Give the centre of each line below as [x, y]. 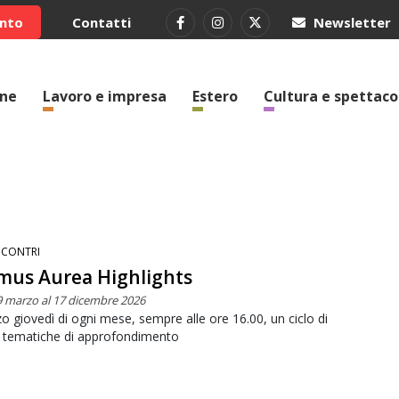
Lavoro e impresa [105, 96]
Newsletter [350, 22]
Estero [215, 96]
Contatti [102, 22]
